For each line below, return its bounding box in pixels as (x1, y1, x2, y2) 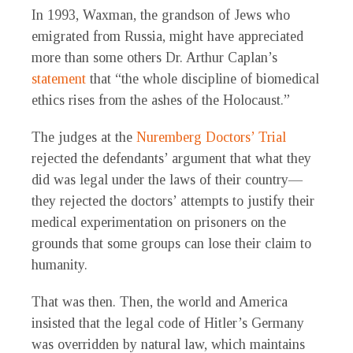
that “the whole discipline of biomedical (86, 71, 319, 87)
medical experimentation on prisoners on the (32, 214, 286, 231)
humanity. (32, 257, 87, 273)
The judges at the (32, 129, 136, 146)
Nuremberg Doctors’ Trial (136, 129, 286, 146)
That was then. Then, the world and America (32, 294, 288, 310)
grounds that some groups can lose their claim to (32, 236, 311, 252)
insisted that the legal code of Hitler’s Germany (32, 315, 304, 332)
